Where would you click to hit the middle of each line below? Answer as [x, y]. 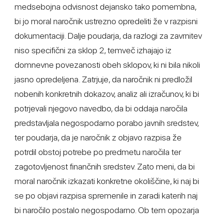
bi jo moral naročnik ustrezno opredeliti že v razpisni [106, 21]
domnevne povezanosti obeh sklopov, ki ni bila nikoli [107, 65]
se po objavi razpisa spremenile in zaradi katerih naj [106, 195]
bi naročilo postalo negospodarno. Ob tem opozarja [107, 210]
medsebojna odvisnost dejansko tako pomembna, [105, 7]
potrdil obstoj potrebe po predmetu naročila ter [98, 152]
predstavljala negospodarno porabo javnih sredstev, [107, 123]
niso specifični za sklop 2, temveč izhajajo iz [93, 50]
